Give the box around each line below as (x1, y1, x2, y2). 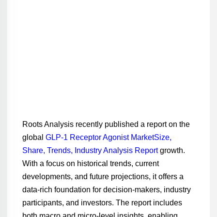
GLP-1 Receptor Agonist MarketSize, (45, 133, 171, 141)
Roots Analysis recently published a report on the (22, 120, 190, 128)
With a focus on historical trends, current (22, 159, 159, 168)
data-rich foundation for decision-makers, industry (22, 186, 191, 194)
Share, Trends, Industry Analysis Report (22, 146, 158, 155)
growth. (157, 146, 185, 155)
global (22, 133, 46, 141)
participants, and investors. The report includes (22, 199, 182, 207)
